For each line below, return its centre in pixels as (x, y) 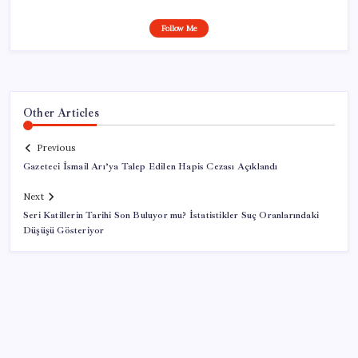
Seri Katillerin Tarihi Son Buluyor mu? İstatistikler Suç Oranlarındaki (171, 216)
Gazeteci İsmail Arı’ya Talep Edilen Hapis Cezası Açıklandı (151, 167)
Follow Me (179, 28)
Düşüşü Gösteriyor (64, 231)
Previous (56, 148)
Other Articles (61, 112)
